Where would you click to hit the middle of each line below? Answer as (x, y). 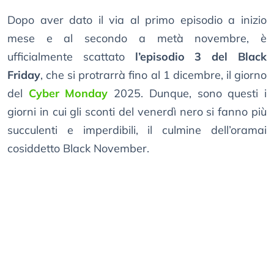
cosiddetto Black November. (78, 149)
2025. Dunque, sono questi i (187, 94)
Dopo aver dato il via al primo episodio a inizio (137, 20)
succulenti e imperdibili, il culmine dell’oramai (137, 130)
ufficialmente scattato (71, 57)
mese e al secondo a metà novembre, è (137, 39)
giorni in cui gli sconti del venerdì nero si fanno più (137, 112)
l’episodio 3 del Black (201, 57)
